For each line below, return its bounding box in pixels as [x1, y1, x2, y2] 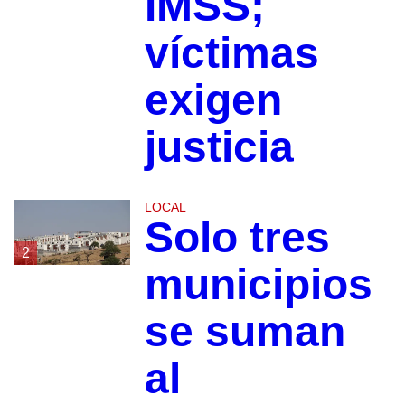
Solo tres [144, 213, 330, 262]
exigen [144, 76, 282, 125]
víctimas [144, 29, 319, 78]
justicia [144, 123, 294, 172]
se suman [144, 307, 345, 356]
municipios [144, 260, 372, 309]
